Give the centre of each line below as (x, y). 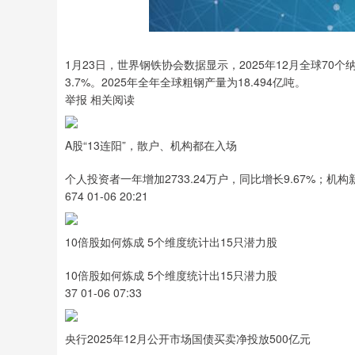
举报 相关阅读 (100, 99)
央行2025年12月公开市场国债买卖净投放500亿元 (188, 338)
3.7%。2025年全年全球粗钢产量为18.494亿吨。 (185, 82)
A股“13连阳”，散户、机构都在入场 (151, 145)
